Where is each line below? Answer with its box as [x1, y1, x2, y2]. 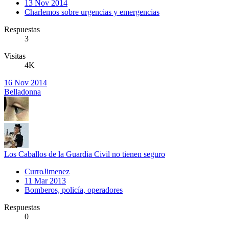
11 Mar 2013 [25, 176, 66, 185]
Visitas [4, 51, 26, 60]
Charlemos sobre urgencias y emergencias [25, 7, 159, 16]
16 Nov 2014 [4, 78, 47, 87]
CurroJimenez [25, 167, 70, 176]
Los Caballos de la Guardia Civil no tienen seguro [4, 149, 165, 158]
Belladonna [4, 87, 41, 96]
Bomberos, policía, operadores [25, 185, 123, 194]
